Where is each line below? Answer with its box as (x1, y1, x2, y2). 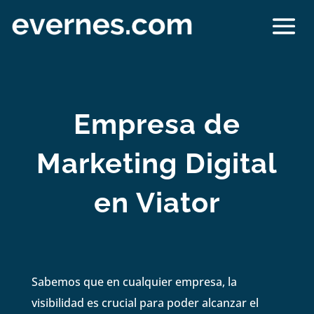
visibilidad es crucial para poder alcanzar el (31, 294, 259, 310)
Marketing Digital (36, 146, 278, 179)
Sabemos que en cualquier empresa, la (31, 273, 237, 289)
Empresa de (73, 107, 240, 140)
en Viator (93, 185, 220, 219)
